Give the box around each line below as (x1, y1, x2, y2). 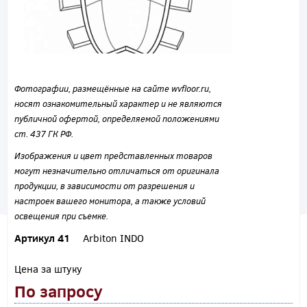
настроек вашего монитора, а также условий (14, 195, 206, 208)
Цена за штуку (14, 262, 82, 276)
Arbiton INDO (83, 231, 144, 245)
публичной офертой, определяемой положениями (14, 112, 219, 125)
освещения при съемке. (14, 210, 108, 223)
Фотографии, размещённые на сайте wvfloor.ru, (14, 82, 211, 95)
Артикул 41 (14, 231, 70, 245)
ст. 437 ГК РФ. (14, 127, 73, 140)
